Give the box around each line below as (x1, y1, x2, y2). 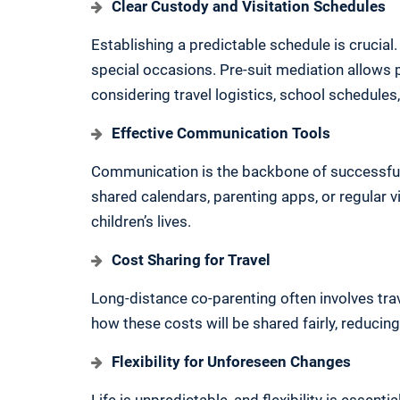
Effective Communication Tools (112, 124, 330, 143)
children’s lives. (91, 212, 191, 231)
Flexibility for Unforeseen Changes (112, 353, 351, 371)
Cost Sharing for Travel (112, 251, 271, 270)
